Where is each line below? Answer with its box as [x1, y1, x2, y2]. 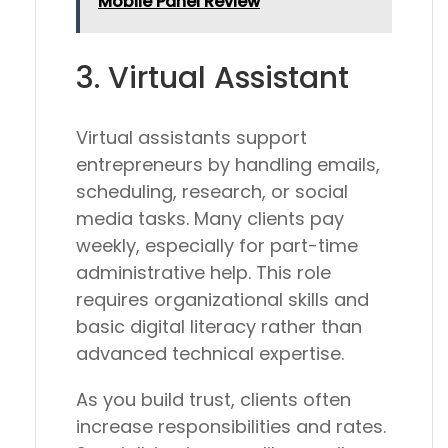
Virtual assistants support [76, 125, 307, 151]
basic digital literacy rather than [76, 314, 362, 340]
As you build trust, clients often [76, 387, 351, 413]
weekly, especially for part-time [76, 233, 358, 259]
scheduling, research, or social [76, 179, 348, 205]
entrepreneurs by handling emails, [76, 152, 380, 178]
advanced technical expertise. [76, 341, 344, 367]
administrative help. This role [76, 260, 331, 286]
